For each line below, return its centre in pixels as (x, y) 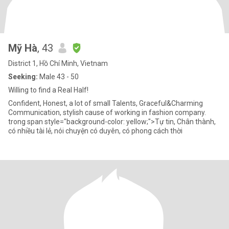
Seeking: (23, 77)
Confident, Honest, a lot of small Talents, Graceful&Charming (106, 103)
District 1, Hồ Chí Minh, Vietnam (58, 63)
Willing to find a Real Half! (48, 90)
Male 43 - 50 (58, 77)
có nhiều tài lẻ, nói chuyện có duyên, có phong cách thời (95, 131)
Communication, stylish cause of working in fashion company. (107, 112)
